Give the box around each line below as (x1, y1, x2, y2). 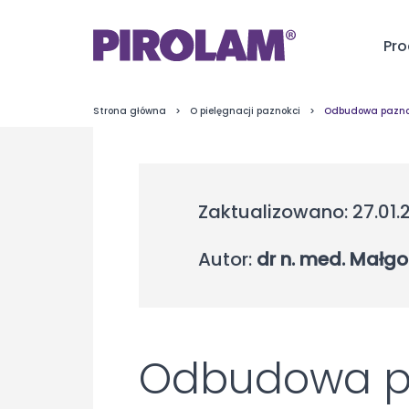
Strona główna (93, 104, 166, 118)
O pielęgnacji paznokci (190, 104, 300, 118)
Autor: (198, 246, 252, 272)
